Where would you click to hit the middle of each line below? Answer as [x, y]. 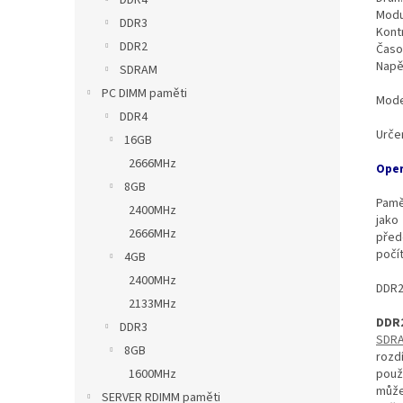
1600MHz [152, 375]
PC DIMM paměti [144, 94]
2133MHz [152, 304]
